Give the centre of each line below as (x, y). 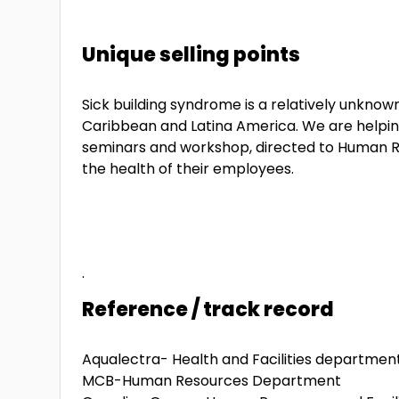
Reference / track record (208, 309)
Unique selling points (191, 55)
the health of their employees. (188, 169)
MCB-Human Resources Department (212, 381)
